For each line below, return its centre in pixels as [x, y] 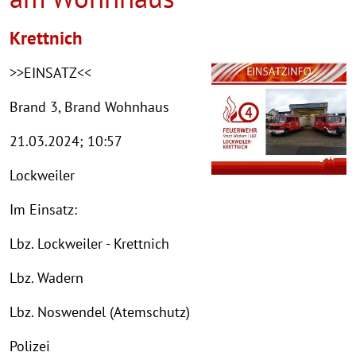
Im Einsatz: [43, 209]
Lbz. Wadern [46, 277]
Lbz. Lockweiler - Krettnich [89, 243]
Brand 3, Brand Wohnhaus [89, 106]
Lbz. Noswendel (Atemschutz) [100, 311]
